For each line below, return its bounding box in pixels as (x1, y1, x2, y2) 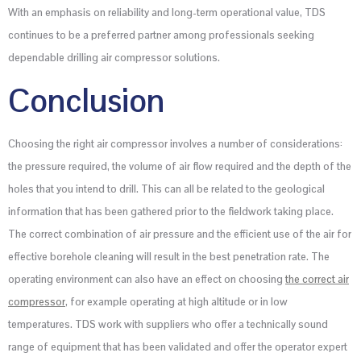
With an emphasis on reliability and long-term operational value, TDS (8, 6, 326, 20)
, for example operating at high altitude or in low (65, 294, 288, 309)
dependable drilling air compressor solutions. (8, 51, 220, 65)
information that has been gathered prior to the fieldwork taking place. (8, 204, 334, 218)
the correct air (285, 272, 349, 286)
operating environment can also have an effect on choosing (8, 272, 285, 286)
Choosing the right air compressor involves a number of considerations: (8, 136, 342, 151)
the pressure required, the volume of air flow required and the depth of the (8, 159, 351, 173)
